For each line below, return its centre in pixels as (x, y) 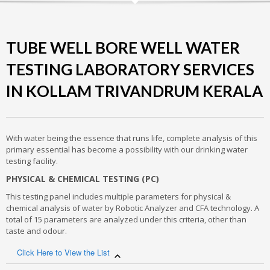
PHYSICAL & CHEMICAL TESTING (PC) (83, 179)
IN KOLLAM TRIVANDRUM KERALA (134, 91)
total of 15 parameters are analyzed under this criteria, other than (126, 219)
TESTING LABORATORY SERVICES (130, 69)
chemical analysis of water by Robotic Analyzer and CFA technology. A (133, 208)
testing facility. (32, 161)
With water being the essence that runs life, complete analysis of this (132, 138)
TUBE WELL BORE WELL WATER (123, 48)
